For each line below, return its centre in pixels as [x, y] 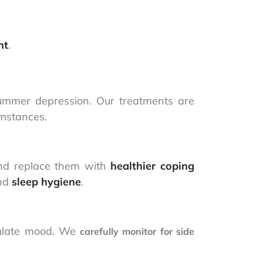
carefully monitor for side [137, 232]
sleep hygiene [46, 182]
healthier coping [153, 166]
